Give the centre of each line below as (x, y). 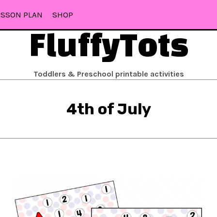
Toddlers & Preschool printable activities (108, 74)
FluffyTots (108, 48)
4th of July (108, 109)
